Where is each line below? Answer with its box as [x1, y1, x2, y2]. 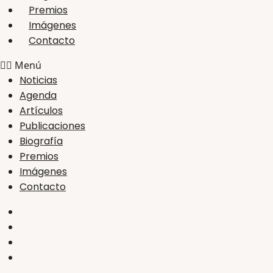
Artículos [19, 103, 63, 118]
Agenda [19, 88, 57, 102]
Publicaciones [19, 118, 85, 133]
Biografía [19, 133, 63, 148]
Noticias [19, 73, 57, 87]
